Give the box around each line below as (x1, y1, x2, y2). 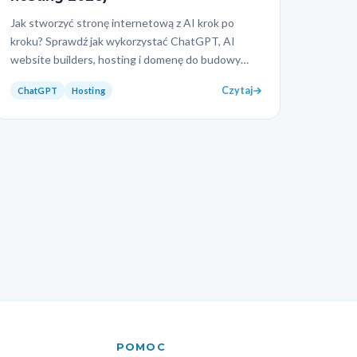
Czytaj (221, 84, 253, 97)
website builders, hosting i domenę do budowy (10, 52, 241, 66)
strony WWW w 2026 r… (10, 70, 132, 84)
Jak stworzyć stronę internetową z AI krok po (10, 15, 234, 29)
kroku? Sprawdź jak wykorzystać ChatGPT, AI (10, 33, 235, 48)
